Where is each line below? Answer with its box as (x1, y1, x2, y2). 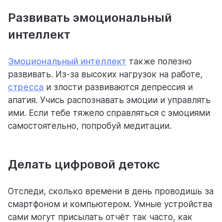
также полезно (126, 56, 192, 67)
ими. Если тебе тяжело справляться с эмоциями (8, 108, 210, 118)
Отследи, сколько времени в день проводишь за (8, 186, 214, 197)
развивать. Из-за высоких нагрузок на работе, (8, 69, 203, 80)
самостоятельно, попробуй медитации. (8, 121, 174, 131)
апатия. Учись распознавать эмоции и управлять (8, 95, 211, 106)
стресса (8, 82, 44, 93)
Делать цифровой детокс (8, 157, 160, 172)
